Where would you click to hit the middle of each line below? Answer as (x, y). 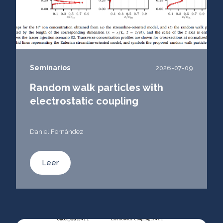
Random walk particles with (97, 87)
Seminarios (50, 68)
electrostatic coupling (84, 101)
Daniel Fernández (57, 132)
